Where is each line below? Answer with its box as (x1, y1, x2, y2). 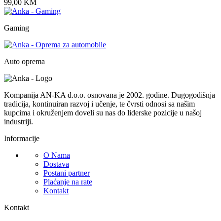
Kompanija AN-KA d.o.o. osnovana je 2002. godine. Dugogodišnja (4, 91, 215, 100)
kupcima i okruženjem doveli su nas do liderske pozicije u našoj (4, 109, 202, 117)
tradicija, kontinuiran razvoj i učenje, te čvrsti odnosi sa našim (4, 100, 195, 109)
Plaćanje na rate (43, 178, 92, 186)
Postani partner (43, 169, 90, 178)
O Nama (43, 151, 70, 160)
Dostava (43, 160, 69, 169)
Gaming (4, 24, 29, 33)
